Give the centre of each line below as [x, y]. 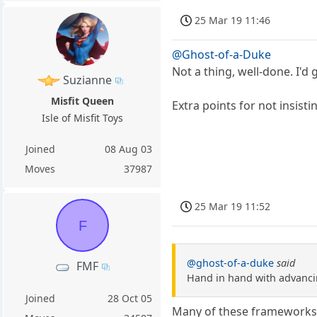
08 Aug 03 [129, 149]
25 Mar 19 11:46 [233, 20]
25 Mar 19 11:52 [233, 206]
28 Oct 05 [130, 298]
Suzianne [88, 80]
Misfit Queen [82, 100]
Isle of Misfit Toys [82, 117]
